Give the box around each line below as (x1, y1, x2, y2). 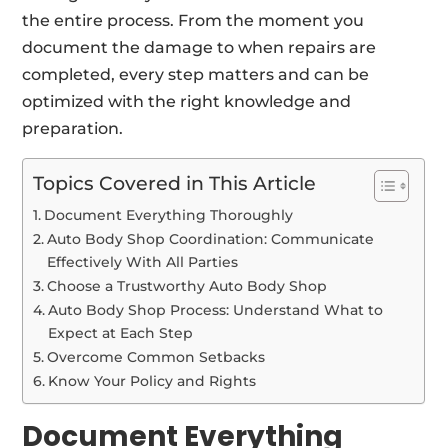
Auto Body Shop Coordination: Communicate (47, 229, 375, 248)
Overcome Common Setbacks (47, 347, 266, 366)
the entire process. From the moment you (22, 10, 365, 30)
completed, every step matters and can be (22, 64, 370, 84)
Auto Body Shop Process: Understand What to (48, 300, 384, 319)
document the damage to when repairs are (22, 37, 377, 57)
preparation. (22, 118, 124, 138)
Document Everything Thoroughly (44, 205, 294, 224)
